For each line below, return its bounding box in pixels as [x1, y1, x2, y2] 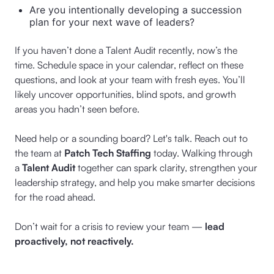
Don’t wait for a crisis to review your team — [15, 220, 205, 232]
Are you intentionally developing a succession [29, 4, 242, 16]
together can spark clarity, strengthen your [75, 161, 257, 174]
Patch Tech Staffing [64, 147, 151, 159]
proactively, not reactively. [15, 235, 134, 247]
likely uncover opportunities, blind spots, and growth [15, 88, 236, 100]
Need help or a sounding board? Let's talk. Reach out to [15, 132, 248, 144]
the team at [15, 147, 64, 159]
